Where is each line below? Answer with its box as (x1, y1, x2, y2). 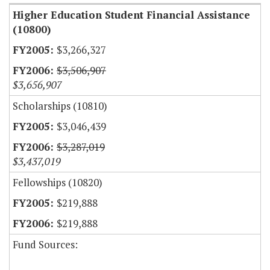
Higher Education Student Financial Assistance (13, 8, 250, 22)
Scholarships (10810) (13, 99, 107, 113)
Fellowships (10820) (13, 175, 102, 190)
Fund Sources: (13, 237, 78, 252)
